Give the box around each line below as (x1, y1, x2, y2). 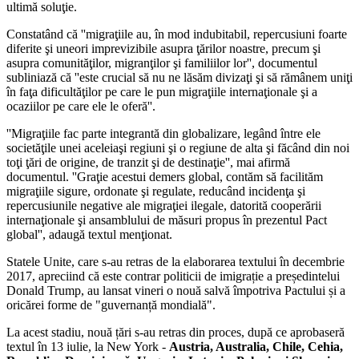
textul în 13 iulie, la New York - (6, 339, 169, 353)
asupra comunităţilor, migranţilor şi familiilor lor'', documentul (6, 55, 317, 70)
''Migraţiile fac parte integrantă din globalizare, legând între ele (6, 126, 321, 140)
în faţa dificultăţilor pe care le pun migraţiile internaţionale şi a (6, 84, 317, 99)
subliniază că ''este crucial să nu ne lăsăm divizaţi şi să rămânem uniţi (6, 70, 353, 84)
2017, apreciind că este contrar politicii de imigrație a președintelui (6, 268, 340, 283)
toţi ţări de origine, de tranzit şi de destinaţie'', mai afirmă (6, 155, 290, 169)
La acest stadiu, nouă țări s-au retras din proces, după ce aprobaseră (6, 325, 345, 339)
